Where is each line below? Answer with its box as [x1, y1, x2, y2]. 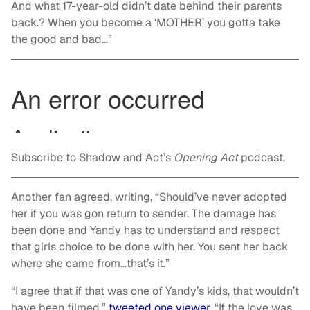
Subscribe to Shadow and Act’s [11, 150, 171, 165]
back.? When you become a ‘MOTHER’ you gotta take [11, 15, 280, 30]
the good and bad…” [11, 32, 112, 47]
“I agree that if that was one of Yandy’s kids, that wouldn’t [11, 284, 299, 299]
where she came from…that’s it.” [11, 256, 170, 271]
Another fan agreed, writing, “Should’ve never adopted [11, 190, 287, 205]
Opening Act [171, 150, 241, 165]
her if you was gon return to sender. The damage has [11, 206, 276, 221]
